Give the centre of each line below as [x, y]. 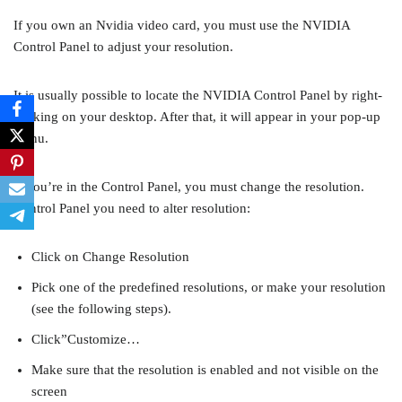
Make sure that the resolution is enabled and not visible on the [205, 370]
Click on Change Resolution [110, 257]
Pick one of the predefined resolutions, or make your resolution [209, 288]
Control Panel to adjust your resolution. [123, 47]
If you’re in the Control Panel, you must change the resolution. [189, 187]
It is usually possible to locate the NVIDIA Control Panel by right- [198, 96]
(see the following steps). [101, 309]
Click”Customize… [86, 340]
